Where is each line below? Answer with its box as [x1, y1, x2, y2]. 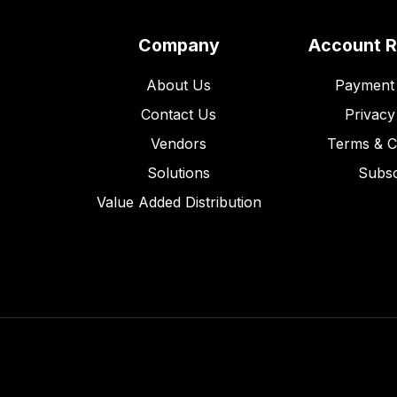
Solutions [147, 163, 211, 182]
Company [137, 35, 220, 57]
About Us [146, 75, 212, 94]
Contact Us [141, 105, 217, 123]
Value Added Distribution [96, 192, 261, 211]
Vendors [151, 134, 207, 152]
